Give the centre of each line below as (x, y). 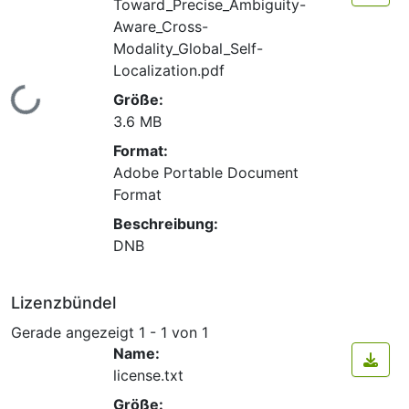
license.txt (148, 376)
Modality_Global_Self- (188, 48)
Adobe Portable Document (206, 172)
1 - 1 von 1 (173, 332)
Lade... (31, 110)
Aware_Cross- (161, 26)
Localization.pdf (169, 70)
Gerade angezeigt (75, 332)
